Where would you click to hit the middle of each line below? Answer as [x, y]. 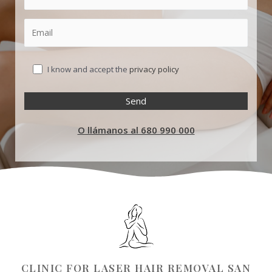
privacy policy [155, 69]
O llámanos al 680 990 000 [136, 130]
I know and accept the [89, 69]
